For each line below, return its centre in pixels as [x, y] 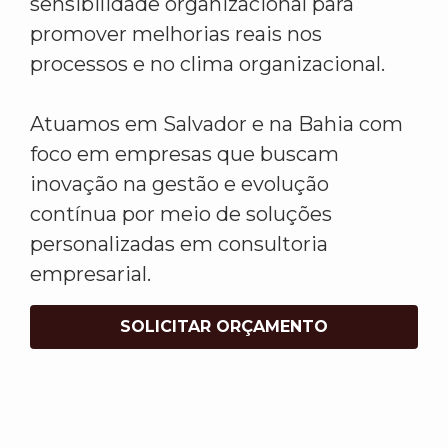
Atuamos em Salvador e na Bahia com [216, 124]
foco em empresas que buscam [184, 154]
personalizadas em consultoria [179, 244]
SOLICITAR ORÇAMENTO [224, 327]
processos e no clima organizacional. [207, 64]
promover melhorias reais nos [176, 34]
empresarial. [90, 274]
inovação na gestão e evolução [179, 184]
